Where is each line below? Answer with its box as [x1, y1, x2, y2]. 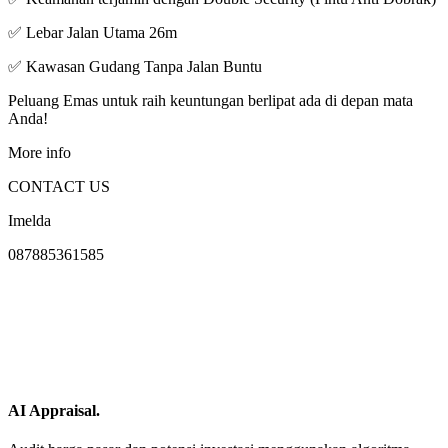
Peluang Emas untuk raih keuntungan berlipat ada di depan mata [8, 92, 413, 110]
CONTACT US [8, 178, 110, 196]
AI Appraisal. [8, 401, 100, 419]
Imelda [8, 212, 51, 230]
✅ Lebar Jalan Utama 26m [8, 24, 177, 42]
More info [8, 144, 71, 162]
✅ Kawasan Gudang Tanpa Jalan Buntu [8, 58, 262, 76]
